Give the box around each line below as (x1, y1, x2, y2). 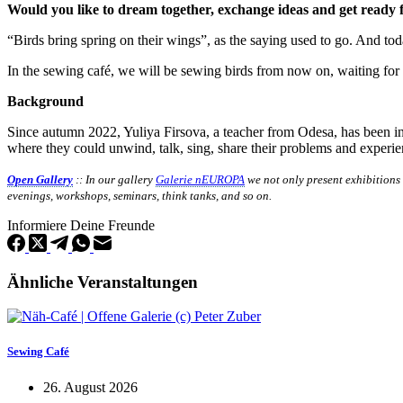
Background (7, 93, 84, 109)
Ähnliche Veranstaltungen (7, 272, 198, 291)
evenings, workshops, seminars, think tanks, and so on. (7, 188, 272, 202)
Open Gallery (7, 172, 73, 186)
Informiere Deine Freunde (7, 217, 155, 233)
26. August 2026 (43, 379, 138, 395)
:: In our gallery (73, 172, 156, 186)
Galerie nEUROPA (156, 172, 245, 186)
